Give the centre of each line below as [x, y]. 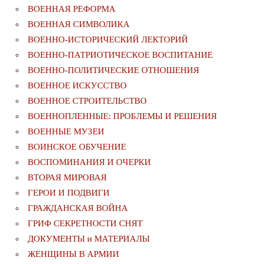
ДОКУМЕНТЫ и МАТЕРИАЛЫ [89, 239]
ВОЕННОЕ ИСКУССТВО [77, 86]
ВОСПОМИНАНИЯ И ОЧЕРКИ [89, 162]
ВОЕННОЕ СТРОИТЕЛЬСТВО [87, 101]
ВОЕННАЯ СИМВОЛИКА [79, 24]
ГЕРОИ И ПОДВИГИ [69, 193]
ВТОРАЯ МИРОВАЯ [67, 178]
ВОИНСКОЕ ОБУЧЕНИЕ [77, 147]
